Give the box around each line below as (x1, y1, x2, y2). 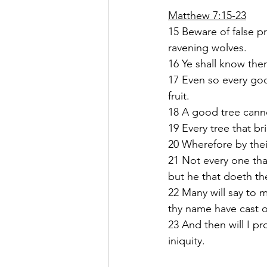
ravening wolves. (168, 41, 247, 55)
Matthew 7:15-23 (168, 9, 246, 23)
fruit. (168, 89, 190, 103)
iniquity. (168, 234, 205, 248)
